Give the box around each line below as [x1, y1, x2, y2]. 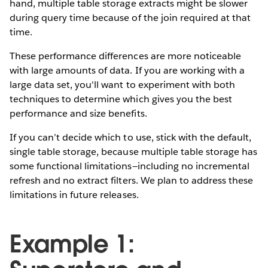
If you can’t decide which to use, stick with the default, [10, 130, 252, 144]
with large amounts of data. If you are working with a [10, 63, 245, 77]
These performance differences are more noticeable [10, 49, 241, 62]
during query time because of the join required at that [10, 11, 251, 24]
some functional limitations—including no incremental [10, 159, 249, 172]
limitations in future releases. [10, 188, 139, 201]
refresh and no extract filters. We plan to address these [10, 173, 254, 187]
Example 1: [10, 228, 135, 260]
